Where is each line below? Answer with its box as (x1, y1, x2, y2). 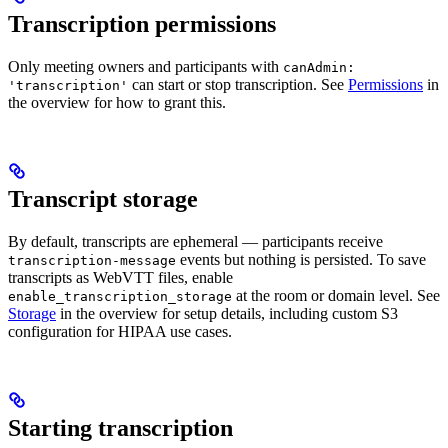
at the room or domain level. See (232, 286, 440, 304)
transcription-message (8, 252, 176, 268)
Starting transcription (8, 414, 233, 441)
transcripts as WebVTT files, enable (8, 268, 233, 286)
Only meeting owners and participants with (8, 57, 283, 75)
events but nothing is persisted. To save (176, 250, 426, 268)
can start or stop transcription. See (128, 75, 348, 93)
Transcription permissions (8, 10, 276, 37)
